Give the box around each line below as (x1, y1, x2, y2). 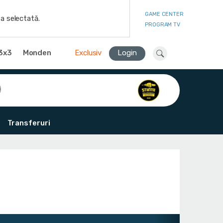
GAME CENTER (145, 10, 184, 17)
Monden (22, 48, 52, 57)
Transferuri (7, 118, 50, 127)
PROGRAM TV (145, 21, 180, 28)
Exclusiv (75, 48, 102, 57)
